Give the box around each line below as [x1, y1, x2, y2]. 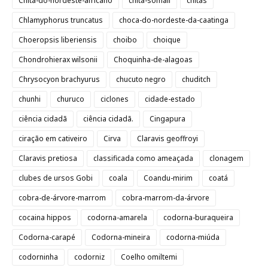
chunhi [19, 94, 41, 104]
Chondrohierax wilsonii [19, 54, 98, 65]
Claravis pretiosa [19, 153, 77, 163]
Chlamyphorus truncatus [19, 15, 103, 25]
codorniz [74, 252, 105, 262]
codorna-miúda [166, 232, 220, 242]
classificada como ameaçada [93, 153, 193, 163]
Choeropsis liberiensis [19, 35, 97, 45]
